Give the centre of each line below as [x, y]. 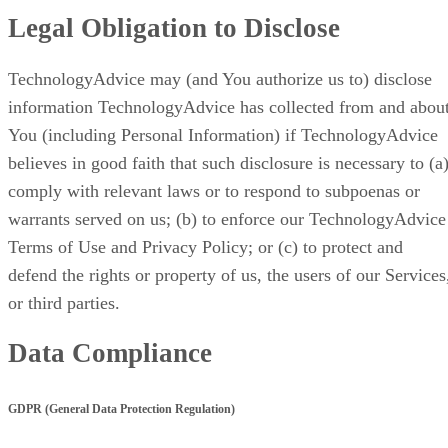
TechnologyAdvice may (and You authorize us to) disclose [220, 78]
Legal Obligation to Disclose [174, 28]
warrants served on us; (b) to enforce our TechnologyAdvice [227, 218]
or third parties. [64, 302]
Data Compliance [110, 353]
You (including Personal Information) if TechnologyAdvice [223, 134]
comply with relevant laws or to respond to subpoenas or [214, 190]
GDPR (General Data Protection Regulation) [121, 409]
